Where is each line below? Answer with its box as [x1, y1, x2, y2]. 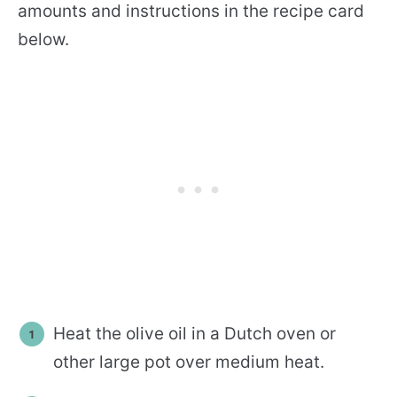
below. [18, 28, 69, 50]
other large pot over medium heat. [53, 351, 324, 372]
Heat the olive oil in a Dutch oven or [53, 323, 336, 344]
